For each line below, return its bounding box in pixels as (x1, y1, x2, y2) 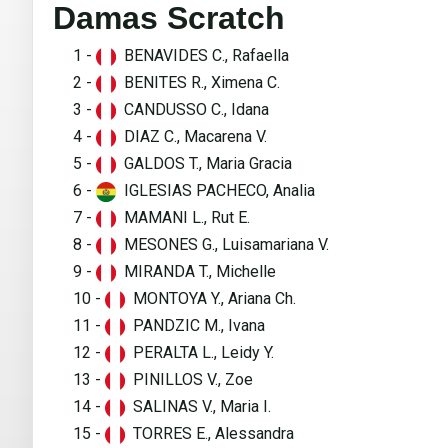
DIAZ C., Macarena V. (116, 127, 267, 147)
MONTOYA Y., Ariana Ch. (125, 289, 296, 309)
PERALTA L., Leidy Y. (125, 343, 274, 363)
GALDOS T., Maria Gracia (116, 154, 292, 174)
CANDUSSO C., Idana (116, 100, 269, 120)
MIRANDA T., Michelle (116, 262, 276, 282)
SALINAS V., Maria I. (125, 397, 271, 417)
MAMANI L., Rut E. (116, 208, 250, 228)
